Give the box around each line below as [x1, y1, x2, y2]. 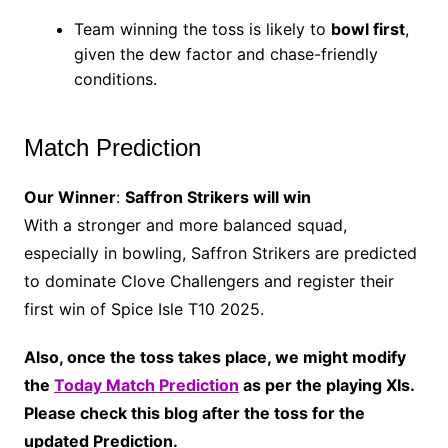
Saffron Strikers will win [124, 187, 311, 208]
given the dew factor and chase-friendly [73, 44, 378, 65]
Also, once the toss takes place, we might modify [23, 347, 406, 368]
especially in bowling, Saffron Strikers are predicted [23, 243, 417, 264]
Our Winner [23, 187, 116, 208]
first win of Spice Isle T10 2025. [23, 299, 264, 320]
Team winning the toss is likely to [73, 19, 331, 40]
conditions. [73, 69, 157, 90]
